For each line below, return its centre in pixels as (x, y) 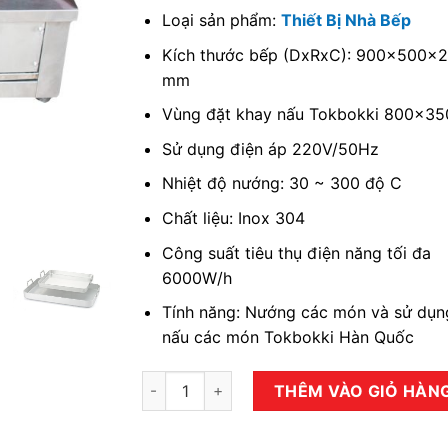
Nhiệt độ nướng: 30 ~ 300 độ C (282, 183)
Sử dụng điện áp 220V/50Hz (271, 148)
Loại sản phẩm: (222, 19)
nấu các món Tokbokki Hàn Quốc (288, 337)
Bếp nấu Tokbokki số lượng (235, 382)
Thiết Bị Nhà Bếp (346, 19)
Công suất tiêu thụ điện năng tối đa (297, 252)
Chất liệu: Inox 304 (234, 217)
